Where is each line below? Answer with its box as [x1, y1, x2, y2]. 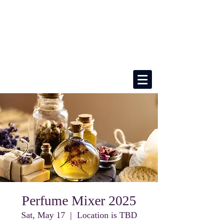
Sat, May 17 [21, 210, 65, 220]
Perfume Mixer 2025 [22, 193, 136, 208]
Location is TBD [76, 210, 137, 220]
